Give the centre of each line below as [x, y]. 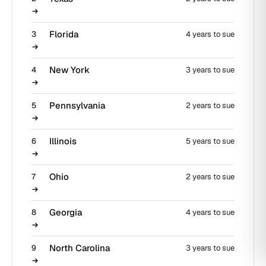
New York [69, 70]
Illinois [63, 141]
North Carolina [80, 248]
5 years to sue [210, 141]
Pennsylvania [77, 106]
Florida [64, 34]
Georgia [66, 213]
